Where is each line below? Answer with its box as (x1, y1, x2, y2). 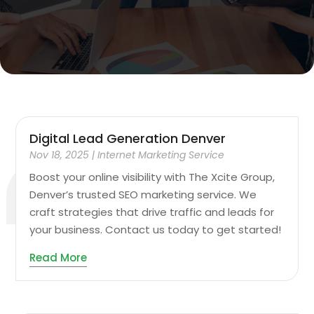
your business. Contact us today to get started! (29, 222, 282, 238)
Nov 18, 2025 (29, 148, 90, 163)
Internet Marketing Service (97, 148, 225, 163)
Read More (29, 250, 88, 266)
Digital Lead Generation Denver (29, 130, 226, 148)
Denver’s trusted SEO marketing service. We (29, 187, 257, 203)
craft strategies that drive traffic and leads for (29, 205, 275, 220)
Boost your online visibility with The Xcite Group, (29, 170, 275, 185)
